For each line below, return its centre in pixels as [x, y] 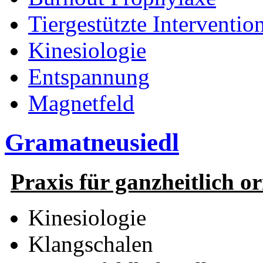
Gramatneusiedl [92, 142]
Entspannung [89, 76]
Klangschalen [91, 244]
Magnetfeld [81, 103]
